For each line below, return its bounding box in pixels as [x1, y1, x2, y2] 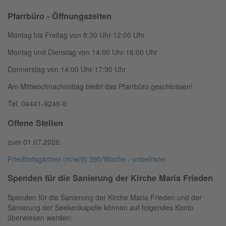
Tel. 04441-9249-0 [8, 98, 67, 109]
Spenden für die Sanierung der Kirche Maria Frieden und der [8, 192, 202, 202]
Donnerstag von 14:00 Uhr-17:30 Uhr [8, 64, 126, 75]
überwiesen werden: [8, 212, 72, 222]
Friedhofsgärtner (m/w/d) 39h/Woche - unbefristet [8, 154, 166, 164]
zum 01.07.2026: [8, 137, 62, 147]
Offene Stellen [8, 117, 63, 129]
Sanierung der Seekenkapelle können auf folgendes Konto [8, 202, 194, 212]
